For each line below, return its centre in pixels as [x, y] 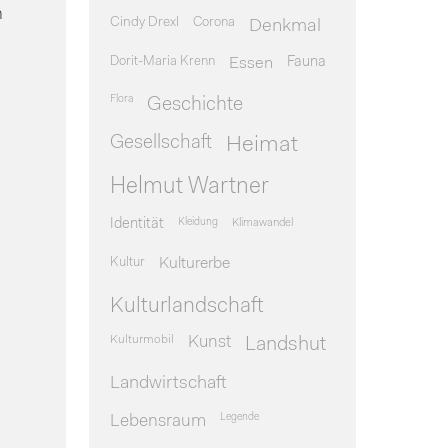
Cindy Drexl [144, 22]
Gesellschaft [160, 143]
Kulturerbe [194, 263]
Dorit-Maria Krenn [162, 61]
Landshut [285, 344]
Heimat [261, 145]
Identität [136, 224]
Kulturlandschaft [186, 306]
